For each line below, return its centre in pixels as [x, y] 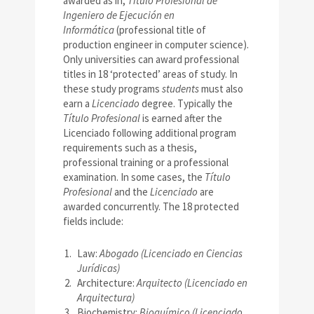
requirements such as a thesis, [130, 148]
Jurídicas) [98, 268]
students [180, 89]
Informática [90, 30]
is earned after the [181, 118]
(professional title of [161, 30]
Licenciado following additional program [150, 133]
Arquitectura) [106, 298]
